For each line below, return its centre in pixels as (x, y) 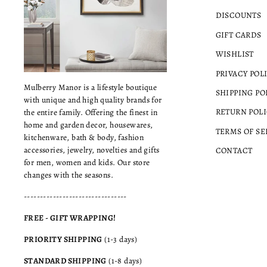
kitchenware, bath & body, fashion (84, 138)
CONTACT (234, 151)
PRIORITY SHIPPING (63, 240)
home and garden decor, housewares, (89, 125)
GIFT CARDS (238, 35)
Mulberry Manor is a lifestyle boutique (91, 88)
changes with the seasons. (69, 175)
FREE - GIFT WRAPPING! (70, 218)
